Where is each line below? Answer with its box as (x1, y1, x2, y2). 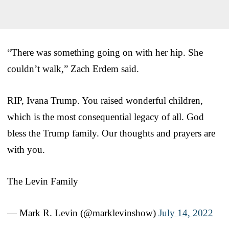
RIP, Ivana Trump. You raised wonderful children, (7, 95, 203, 106)
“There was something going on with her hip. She (7, 47, 203, 58)
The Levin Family (7, 175, 78, 187)
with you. (7, 144, 45, 155)
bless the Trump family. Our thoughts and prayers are (7, 127, 215, 139)
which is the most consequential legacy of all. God (7, 111, 204, 122)
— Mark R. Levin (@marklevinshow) (7, 207, 158, 218)
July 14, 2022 (158, 207, 213, 218)
